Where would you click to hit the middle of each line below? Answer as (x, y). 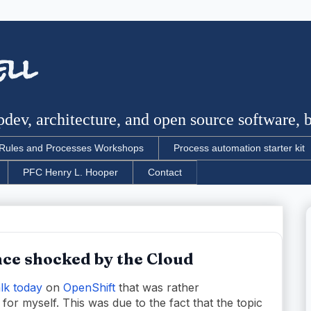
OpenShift (89, 287)
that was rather (157, 287)
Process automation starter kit (239, 148)
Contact (165, 173)
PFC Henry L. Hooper (70, 173)
